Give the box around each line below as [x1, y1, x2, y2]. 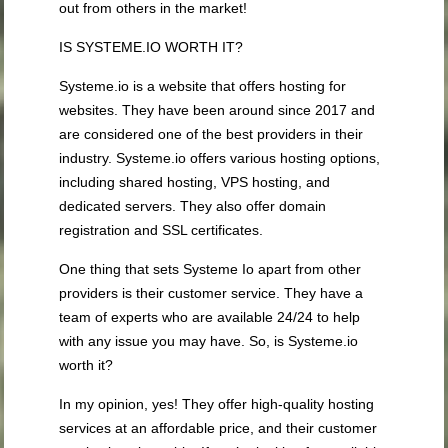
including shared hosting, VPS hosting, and [59, 174, 331, 191]
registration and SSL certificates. [59, 222, 264, 239]
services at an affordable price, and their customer [59, 420, 378, 437]
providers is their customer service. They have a [59, 285, 364, 302]
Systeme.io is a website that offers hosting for [59, 78, 347, 95]
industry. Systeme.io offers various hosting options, [59, 150, 381, 167]
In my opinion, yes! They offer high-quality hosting [59, 396, 375, 413]
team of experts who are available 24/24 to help [59, 309, 361, 326]
